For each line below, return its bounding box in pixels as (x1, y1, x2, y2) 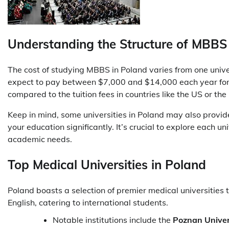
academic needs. (8, 133, 72, 144)
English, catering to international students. (8, 197, 170, 208)
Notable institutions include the (53, 214, 173, 225)
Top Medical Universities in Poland (8, 156, 206, 172)
